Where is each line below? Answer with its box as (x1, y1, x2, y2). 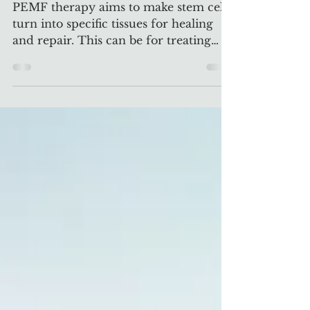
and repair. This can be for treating (12, 58, 211, 72)
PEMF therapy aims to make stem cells (12, 25, 232, 39)
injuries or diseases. (12, 75, 121, 89)
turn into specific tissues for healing (12, 42, 213, 55)
